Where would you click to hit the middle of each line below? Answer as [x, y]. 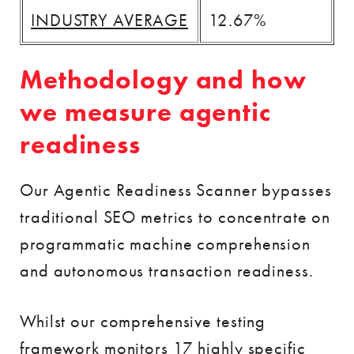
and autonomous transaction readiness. [167, 271]
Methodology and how [163, 80]
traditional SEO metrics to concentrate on [175, 217]
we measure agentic [145, 112]
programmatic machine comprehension [165, 244]
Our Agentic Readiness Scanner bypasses [176, 190]
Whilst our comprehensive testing [143, 321]
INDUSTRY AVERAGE [110, 20]
